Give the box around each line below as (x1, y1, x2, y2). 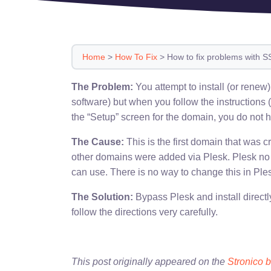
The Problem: (71, 82, 133, 92)
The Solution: (71, 192, 133, 202)
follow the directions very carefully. (71, 207, 218, 217)
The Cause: (71, 137, 124, 147)
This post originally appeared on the (71, 256, 227, 267)
